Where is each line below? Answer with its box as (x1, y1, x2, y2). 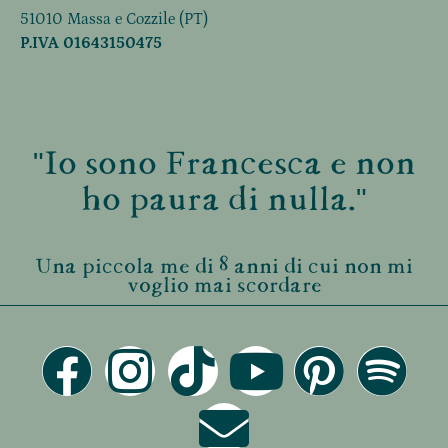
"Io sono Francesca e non (32, 144, 416, 180)
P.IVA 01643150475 (20, 33, 162, 52)
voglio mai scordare (126, 273, 322, 296)
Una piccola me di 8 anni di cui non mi (35, 254, 413, 277)
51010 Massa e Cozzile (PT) (20, 9, 208, 28)
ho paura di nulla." (81, 180, 367, 216)
